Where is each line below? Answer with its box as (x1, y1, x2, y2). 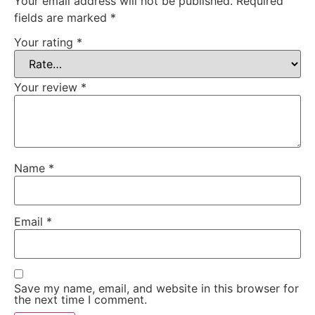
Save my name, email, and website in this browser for (14, 281, 299, 295)
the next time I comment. (14, 292, 147, 307)
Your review (14, 80, 81, 95)
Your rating (14, 35, 77, 50)
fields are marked (14, 10, 110, 25)
